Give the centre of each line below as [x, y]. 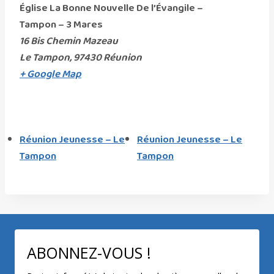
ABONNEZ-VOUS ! [89, 253]
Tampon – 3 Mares [61, 25]
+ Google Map [50, 75]
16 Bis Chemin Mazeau [69, 42]
